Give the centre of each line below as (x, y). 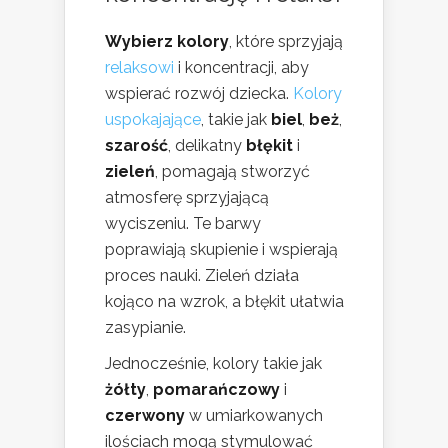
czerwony (145, 416)
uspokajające (153, 120)
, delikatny (207, 146)
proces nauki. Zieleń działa (202, 276)
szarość (136, 146)
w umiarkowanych (254, 416)
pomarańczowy (216, 390)
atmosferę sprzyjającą (187, 198)
